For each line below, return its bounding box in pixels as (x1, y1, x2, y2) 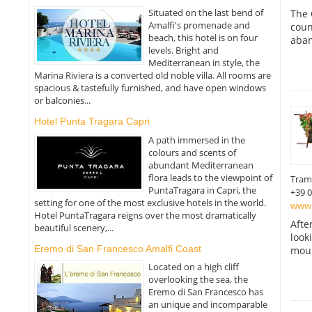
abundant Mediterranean (148, 158, 254, 171)
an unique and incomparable (148, 297, 268, 311)
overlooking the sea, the (148, 272, 249, 286)
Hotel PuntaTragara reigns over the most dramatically (33, 208, 256, 221)
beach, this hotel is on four (148, 31, 258, 45)
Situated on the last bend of (148, 6, 264, 19)
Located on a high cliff (148, 260, 240, 273)
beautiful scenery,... (33, 221, 114, 234)
